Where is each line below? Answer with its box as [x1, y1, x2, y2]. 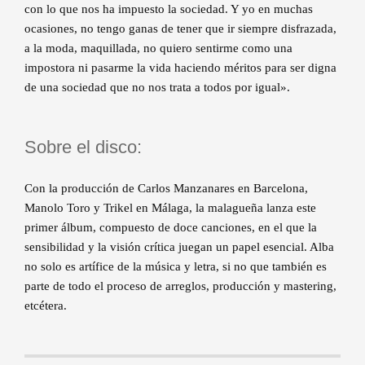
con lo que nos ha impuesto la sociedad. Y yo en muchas [24, 2, 313, 15]
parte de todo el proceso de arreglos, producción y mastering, [24, 279, 336, 292]
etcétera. [24, 298, 67, 312]
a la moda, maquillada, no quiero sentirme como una [24, 41, 292, 55]
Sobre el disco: [24, 136, 142, 157]
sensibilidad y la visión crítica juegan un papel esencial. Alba [24, 240, 334, 253]
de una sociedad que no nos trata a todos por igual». [24, 80, 290, 94]
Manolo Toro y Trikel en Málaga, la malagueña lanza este [24, 200, 316, 214]
